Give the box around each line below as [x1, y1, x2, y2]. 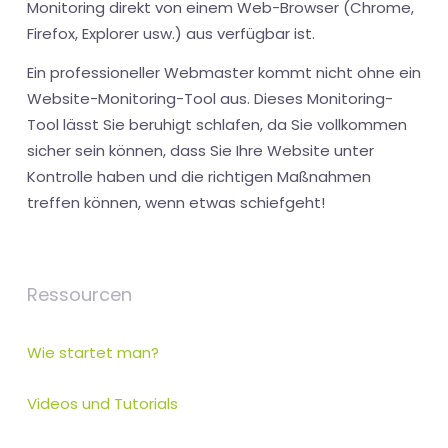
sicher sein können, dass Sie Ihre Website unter [27, 140, 374, 162]
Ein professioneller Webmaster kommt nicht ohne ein [27, 62, 421, 84]
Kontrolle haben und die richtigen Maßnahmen [27, 166, 371, 188]
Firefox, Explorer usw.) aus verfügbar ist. [27, 23, 315, 45]
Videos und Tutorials [27, 393, 178, 415]
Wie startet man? [27, 342, 159, 364]
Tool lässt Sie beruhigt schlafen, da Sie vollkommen [27, 114, 407, 136]
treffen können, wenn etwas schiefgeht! [27, 192, 325, 214]
